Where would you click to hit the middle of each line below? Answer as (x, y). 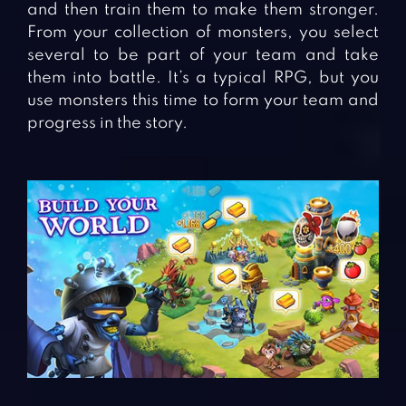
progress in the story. (107, 123)
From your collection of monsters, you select (203, 32)
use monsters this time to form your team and (203, 100)
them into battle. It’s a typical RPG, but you (203, 77)
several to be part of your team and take (203, 55)
